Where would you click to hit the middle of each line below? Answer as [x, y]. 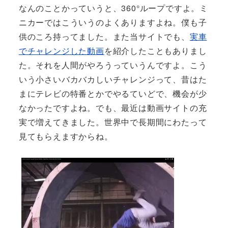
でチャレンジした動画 [61, 50]
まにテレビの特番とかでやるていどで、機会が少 [113, 93]
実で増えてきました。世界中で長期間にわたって [113, 122]
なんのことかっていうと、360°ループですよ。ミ [113, 8]
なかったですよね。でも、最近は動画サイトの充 [113, 107]
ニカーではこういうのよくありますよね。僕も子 [113, 22]
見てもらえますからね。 [66, 136]
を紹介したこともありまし [155, 50]
